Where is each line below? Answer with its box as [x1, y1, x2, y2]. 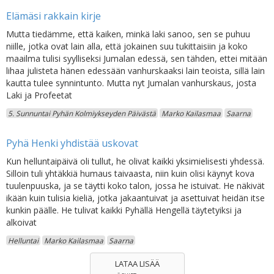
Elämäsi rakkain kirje [6, 9, 101, 23]
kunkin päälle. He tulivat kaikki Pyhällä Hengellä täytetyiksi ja [6, 204, 242, 216]
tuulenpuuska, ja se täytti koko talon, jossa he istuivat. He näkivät [6, 180, 265, 191]
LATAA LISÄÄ [114, 258, 160, 269]
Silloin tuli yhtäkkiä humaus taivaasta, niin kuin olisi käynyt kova [6, 168, 254, 179]
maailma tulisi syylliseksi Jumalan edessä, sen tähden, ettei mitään [6, 53, 267, 64]
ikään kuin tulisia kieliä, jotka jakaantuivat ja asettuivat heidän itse [6, 192, 265, 204]
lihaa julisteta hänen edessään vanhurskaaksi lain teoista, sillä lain [6, 65, 265, 76]
